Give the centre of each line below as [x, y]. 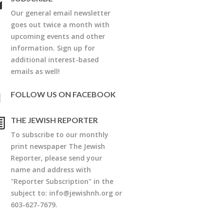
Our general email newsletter [61, 13]
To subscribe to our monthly [60, 134]
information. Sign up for [53, 48]
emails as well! [35, 71]
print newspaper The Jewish [58, 146]
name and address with [51, 169]
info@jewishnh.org [81, 193]
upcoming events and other [58, 36]
